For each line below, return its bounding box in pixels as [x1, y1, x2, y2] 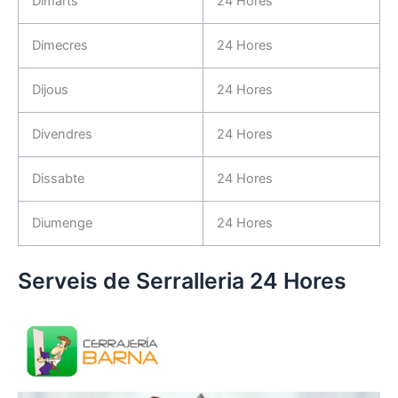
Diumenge [31, 214, 92, 231]
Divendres [31, 125, 92, 142]
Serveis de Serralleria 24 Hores [18, 267, 346, 295]
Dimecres [31, 36, 88, 53]
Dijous [31, 81, 68, 98]
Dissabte [31, 170, 84, 187]
